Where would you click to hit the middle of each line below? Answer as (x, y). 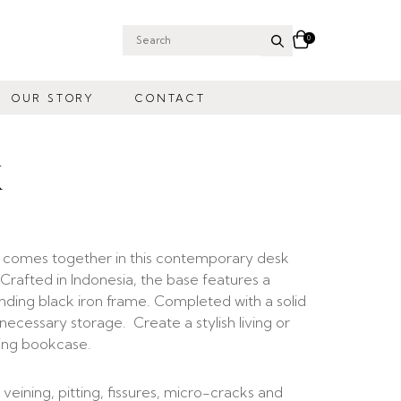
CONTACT (171, 98)
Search (145, 50)
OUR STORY (53, 98)
